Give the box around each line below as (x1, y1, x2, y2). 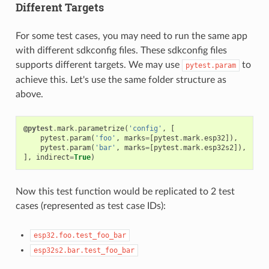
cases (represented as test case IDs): (15, 201, 166, 211)
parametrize (77, 124, 124, 133)
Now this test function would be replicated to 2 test (15, 186, 235, 196)
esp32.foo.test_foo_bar (33, 231, 126, 240)
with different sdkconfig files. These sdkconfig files (15, 45, 227, 55)
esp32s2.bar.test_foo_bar (33, 246, 134, 255)
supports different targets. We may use (15, 59, 182, 70)
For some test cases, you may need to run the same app (15, 31, 247, 41)
